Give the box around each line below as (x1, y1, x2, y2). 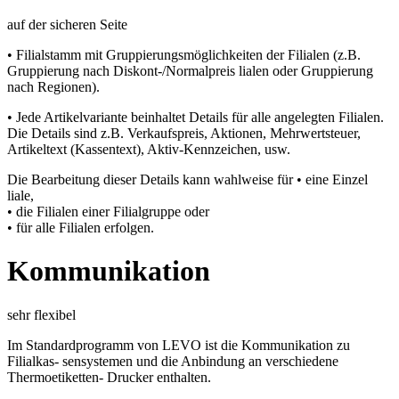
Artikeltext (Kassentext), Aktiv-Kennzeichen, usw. (7, 141, 290, 157)
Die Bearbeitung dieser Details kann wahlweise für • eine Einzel (7, 171, 368, 187)
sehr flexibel (7, 306, 76, 322)
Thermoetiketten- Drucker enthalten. (7, 369, 211, 385)
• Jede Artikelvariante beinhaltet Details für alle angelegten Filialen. (7, 109, 384, 125)
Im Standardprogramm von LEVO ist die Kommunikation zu (7, 337, 350, 353)
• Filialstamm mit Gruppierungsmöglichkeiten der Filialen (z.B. (7, 46, 361, 62)
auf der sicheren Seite (7, 16, 127, 32)
